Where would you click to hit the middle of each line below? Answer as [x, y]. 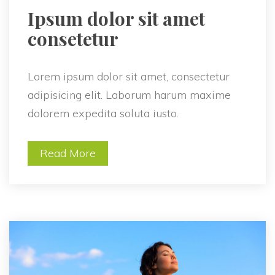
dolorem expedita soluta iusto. [103, 114]
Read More [68, 153]
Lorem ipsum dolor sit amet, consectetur [129, 77]
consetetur [73, 39]
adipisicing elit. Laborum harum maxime [129, 95]
